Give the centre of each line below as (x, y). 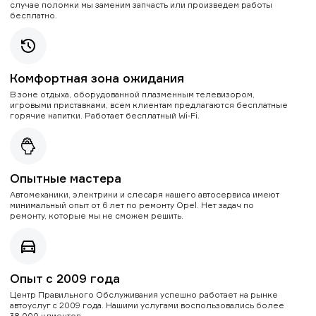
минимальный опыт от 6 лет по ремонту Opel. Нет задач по (132, 205)
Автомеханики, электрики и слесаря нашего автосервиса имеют (145, 194)
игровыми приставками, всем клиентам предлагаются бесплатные (149, 104)
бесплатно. (34, 15)
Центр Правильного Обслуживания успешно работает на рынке (144, 294)
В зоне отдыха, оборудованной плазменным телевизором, (132, 94)
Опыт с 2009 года (65, 278)
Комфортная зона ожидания (97, 78)
